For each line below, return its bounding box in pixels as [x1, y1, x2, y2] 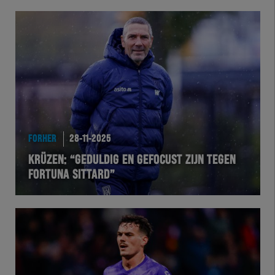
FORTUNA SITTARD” [28, 169, 115, 182]
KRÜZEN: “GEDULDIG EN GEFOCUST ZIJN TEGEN [28, 154, 236, 167]
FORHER [28, 133, 56, 144]
